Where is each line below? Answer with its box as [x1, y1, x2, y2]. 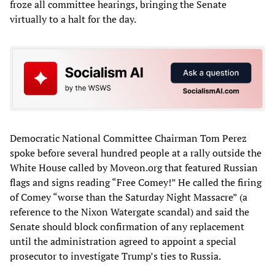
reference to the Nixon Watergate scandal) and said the [10, 204, 249, 219]
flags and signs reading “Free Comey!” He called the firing [10, 175, 261, 189]
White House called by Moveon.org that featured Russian [10, 160, 258, 174]
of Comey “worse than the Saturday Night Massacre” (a [10, 190, 247, 204]
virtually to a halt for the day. [10, 12, 136, 26]
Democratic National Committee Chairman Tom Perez [10, 131, 247, 145]
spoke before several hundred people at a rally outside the [10, 145, 261, 160]
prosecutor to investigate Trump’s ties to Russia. [10, 249, 221, 263]
